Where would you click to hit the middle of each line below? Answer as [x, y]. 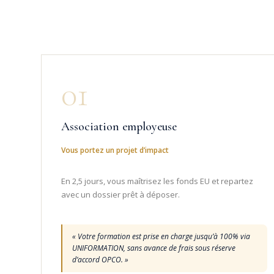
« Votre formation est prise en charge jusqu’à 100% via [161, 236]
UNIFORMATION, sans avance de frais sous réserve [154, 248]
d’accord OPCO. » [101, 259]
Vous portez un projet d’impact [115, 150]
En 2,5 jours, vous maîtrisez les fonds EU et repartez [157, 181]
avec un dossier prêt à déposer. [121, 194]
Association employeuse [119, 126]
